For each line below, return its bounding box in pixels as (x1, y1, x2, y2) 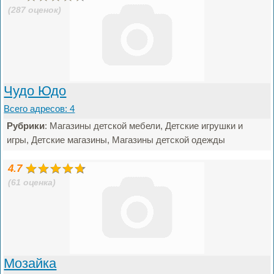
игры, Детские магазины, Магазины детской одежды (7, 135, 226, 145)
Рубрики (7, 120, 45, 131)
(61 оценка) (8, 178, 56, 187)
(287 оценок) (8, 6, 62, 15)
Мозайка (4, 256, 57, 271)
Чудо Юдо (4, 83, 67, 98)
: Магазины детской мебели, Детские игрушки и (45, 120, 243, 131)
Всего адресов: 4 (4, 103, 75, 114)
